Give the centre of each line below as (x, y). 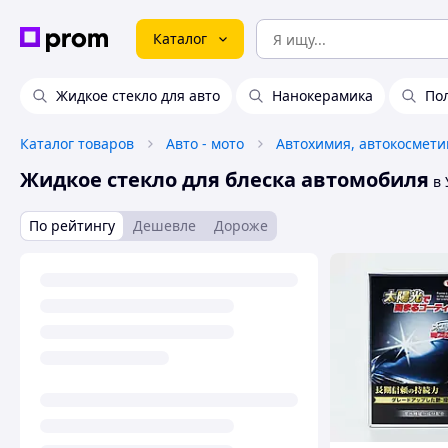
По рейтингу (72, 225)
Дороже (241, 225)
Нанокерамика (322, 95)
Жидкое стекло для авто (138, 95)
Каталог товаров (77, 143)
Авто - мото (205, 143)
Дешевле (164, 225)
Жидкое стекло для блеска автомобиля (224, 179)
